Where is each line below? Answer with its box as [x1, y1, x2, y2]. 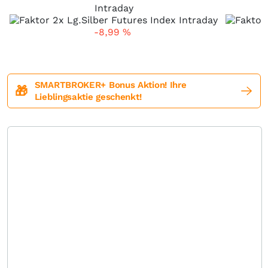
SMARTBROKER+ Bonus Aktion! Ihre [34, 80, 187, 90]
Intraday [94, 2, 133, 14]
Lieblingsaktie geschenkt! [34, 92, 142, 102]
